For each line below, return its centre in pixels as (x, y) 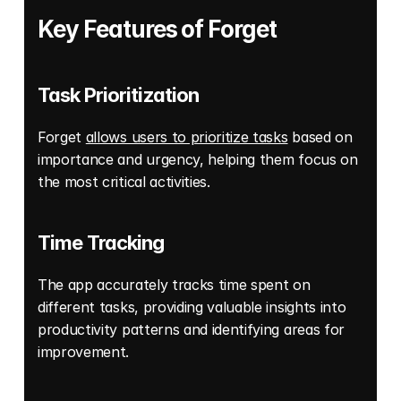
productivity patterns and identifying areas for (191, 330)
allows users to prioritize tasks (187, 137)
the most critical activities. (126, 182)
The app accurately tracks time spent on (174, 285)
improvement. (85, 352)
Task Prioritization (119, 95)
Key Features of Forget (158, 30)
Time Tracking (101, 243)
